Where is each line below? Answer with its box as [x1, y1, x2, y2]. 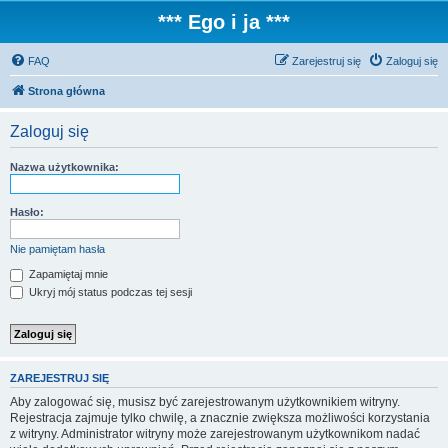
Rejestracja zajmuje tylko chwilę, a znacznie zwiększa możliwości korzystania [10, 410, 430, 425]
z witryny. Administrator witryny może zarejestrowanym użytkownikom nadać [10, 426, 420, 441]
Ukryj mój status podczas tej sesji [26, 285, 192, 298]
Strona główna [28, 85, 105, 97]
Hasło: [10, 206, 44, 218]
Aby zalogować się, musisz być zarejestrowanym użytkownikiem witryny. [10, 394, 400, 409]
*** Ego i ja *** [158, 11, 290, 33]
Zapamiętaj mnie [26, 268, 108, 280]
